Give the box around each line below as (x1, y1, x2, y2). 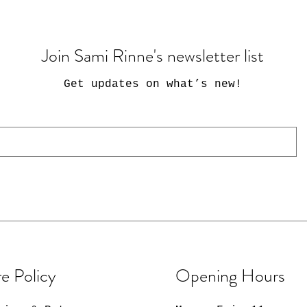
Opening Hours (175, 263, 286, 288)
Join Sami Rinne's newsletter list (42, 43, 264, 69)
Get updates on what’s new (63, 78, 235, 90)
